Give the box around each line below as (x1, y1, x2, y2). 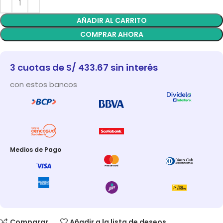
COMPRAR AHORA (80, 29, 143, 40)
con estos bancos (10, 79, 77, 90)
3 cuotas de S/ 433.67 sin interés (10, 61, 158, 74)
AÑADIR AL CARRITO (76, 15, 147, 26)
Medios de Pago (10, 145, 61, 154)
